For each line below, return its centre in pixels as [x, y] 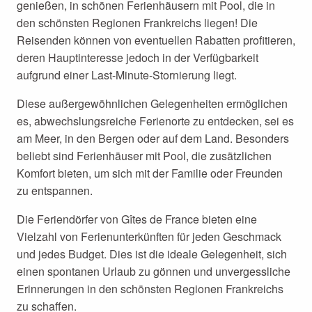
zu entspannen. [55, 190]
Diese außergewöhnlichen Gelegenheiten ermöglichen [152, 103]
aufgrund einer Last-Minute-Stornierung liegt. [127, 75]
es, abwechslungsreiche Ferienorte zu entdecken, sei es [155, 121]
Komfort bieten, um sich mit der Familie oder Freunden [150, 173]
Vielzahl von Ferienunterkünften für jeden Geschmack [149, 236]
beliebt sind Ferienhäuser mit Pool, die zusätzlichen [144, 156]
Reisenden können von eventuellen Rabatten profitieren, [156, 40]
